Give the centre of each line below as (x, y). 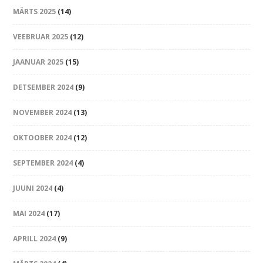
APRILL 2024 (35, 239)
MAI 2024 (29, 213)
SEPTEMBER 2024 (43, 163)
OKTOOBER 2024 (43, 138)
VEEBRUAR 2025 (41, 37)
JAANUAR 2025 (38, 62)
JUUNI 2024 (33, 188)
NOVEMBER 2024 (43, 112)
